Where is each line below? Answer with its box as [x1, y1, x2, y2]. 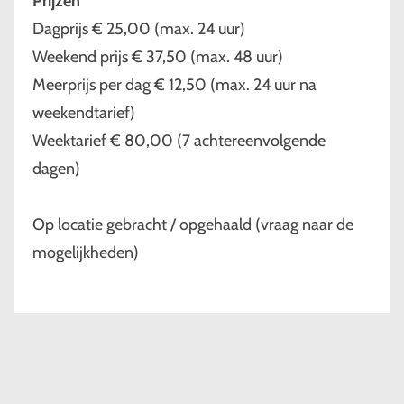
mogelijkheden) [32, 243, 139, 263]
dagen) [32, 159, 80, 179]
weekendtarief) [32, 103, 135, 124]
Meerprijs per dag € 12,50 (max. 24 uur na [32, 75, 317, 96]
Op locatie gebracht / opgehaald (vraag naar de [32, 215, 353, 235]
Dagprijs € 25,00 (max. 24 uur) [32, 19, 245, 40]
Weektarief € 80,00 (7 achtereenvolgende [32, 131, 326, 151]
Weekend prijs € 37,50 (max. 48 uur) [32, 47, 283, 68]
